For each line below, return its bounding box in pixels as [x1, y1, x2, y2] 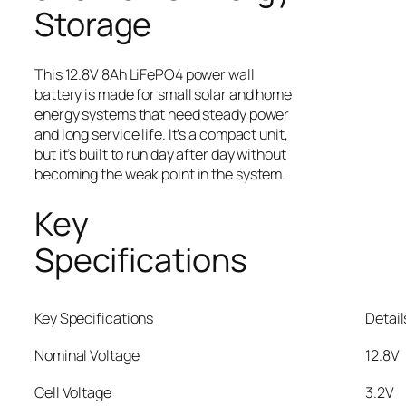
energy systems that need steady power [34, 103, 290, 124]
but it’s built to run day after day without [34, 143, 286, 164]
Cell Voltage [34, 382, 111, 402]
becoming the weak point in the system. [34, 163, 286, 184]
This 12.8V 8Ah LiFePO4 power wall [34, 63, 255, 84]
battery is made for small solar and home [34, 83, 292, 104]
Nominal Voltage [34, 344, 140, 365]
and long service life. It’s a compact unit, [34, 123, 288, 144]
